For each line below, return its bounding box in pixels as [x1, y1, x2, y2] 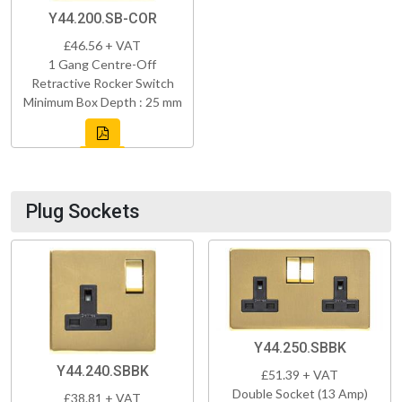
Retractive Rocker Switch [31, 75, 174, 92]
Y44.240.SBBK [56, 363, 149, 380]
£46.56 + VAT [64, 38, 141, 54]
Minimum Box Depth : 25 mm [22, 94, 182, 110]
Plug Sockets [25, 200, 140, 223]
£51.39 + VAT [261, 367, 338, 383]
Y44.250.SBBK [253, 339, 346, 357]
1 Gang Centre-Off [48, 57, 156, 73]
